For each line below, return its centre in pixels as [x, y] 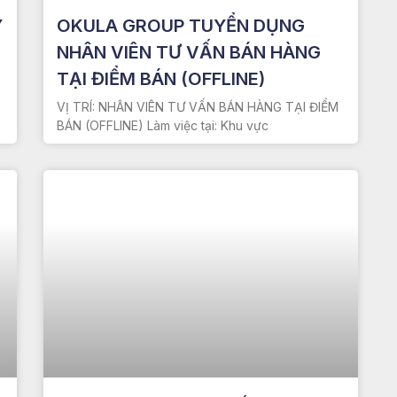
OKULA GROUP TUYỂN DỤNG [180, 25]
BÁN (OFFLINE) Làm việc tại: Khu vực [162, 125]
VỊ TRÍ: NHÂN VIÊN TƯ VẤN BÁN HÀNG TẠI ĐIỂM [197, 106]
